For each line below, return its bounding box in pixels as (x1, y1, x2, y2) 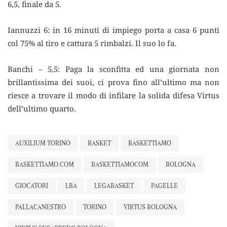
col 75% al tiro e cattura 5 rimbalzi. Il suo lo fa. (8, 37, 176, 48)
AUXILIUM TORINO (15, 139, 70, 147)
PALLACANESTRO (15, 203, 66, 211)
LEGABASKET (94, 181, 134, 190)
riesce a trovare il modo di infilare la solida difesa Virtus (8, 90, 219, 100)
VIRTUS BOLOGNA (124, 203, 177, 211)
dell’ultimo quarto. (8, 103, 76, 113)
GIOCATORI (15, 181, 48, 190)
